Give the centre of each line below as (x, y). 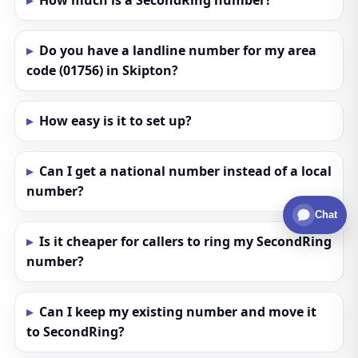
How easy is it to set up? (115, 121)
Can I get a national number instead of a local (185, 171)
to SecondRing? (75, 332)
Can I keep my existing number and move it (177, 312)
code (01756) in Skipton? (102, 70)
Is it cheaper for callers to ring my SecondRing (185, 241)
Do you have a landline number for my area (177, 50)
